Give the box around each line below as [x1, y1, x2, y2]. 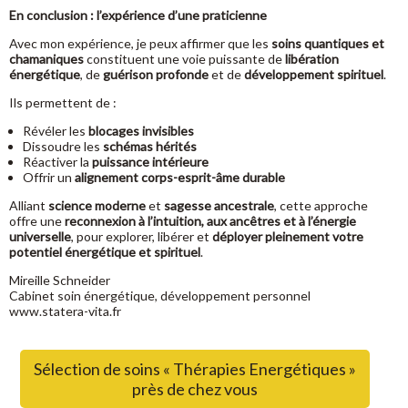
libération [285, 51, 339, 66]
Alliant [9, 198, 48, 213]
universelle [9, 229, 71, 244]
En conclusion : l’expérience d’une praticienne [9, 7, 267, 23]
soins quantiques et [271, 36, 384, 51]
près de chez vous [132, 379, 258, 399]
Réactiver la [23, 154, 92, 169]
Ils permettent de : [9, 95, 117, 110]
